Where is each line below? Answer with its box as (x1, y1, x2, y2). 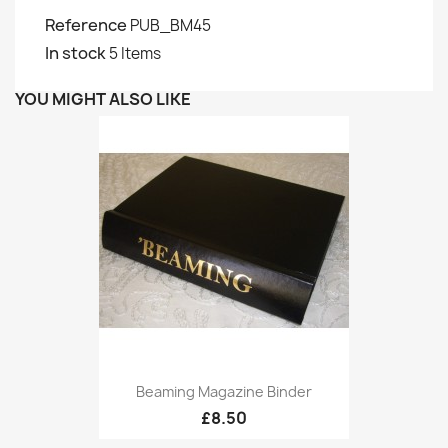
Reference (45, 14, 127, 36)
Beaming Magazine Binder (136, 382, 312, 402)
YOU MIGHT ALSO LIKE (15, 88, 191, 110)
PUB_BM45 (130, 15, 211, 36)
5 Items (109, 43, 161, 64)
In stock (45, 42, 106, 64)
